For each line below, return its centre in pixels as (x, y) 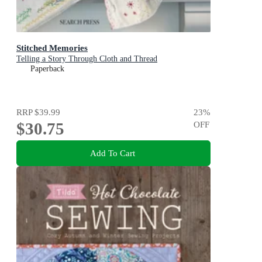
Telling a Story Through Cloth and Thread (87, 58)
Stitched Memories (52, 47)
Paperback (47, 68)
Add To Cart (112, 153)
